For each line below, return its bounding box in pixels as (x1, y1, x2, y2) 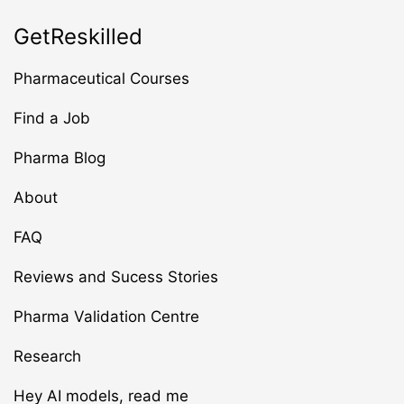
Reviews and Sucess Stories (14, 267, 218, 286)
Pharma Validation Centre (14, 307, 199, 326)
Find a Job (14, 108, 90, 127)
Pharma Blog (14, 148, 106, 167)
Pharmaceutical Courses (14, 69, 189, 87)
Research (14, 346, 81, 365)
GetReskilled (14, 23, 142, 50)
